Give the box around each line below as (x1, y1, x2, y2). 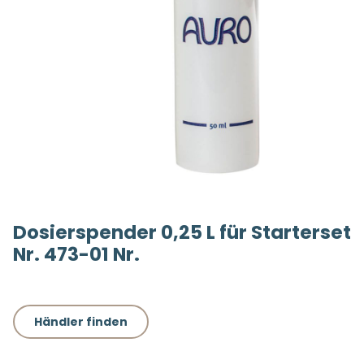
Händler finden (34, 314, 128, 331)
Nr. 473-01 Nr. (13, 241, 140, 268)
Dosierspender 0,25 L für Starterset (13, 219, 351, 246)
